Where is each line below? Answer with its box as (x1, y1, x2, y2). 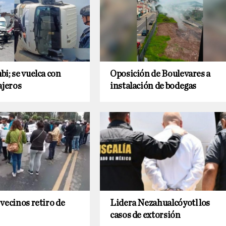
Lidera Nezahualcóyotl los (110, 199, 210, 208)
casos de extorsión (110, 211, 181, 220)
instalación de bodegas (110, 82, 197, 91)
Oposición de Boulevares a (110, 70, 210, 79)
